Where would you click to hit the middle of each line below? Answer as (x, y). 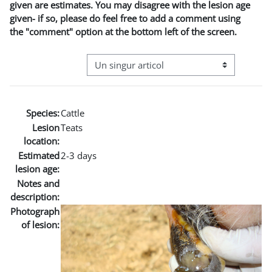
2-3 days (79, 155)
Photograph (35, 211)
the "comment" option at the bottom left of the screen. (123, 31)
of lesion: (40, 224)
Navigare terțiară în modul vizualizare (165, 71)
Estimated (39, 155)
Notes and (38, 183)
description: (35, 196)
